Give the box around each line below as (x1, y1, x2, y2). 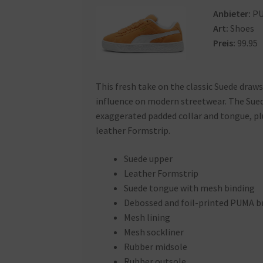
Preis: (213, 37, 237, 49)
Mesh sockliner (123, 225, 184, 238)
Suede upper (123, 152, 173, 164)
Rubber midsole (123, 240, 187, 252)
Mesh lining (123, 211, 170, 223)
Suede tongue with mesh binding (123, 181, 255, 194)
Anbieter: (213, 8, 252, 20)
